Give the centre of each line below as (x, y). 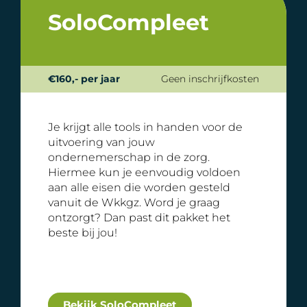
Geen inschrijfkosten (210, 79)
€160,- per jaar (84, 79)
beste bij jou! (83, 233)
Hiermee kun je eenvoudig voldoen (144, 173)
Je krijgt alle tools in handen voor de (145, 127)
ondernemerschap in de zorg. (129, 158)
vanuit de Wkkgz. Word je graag (134, 203)
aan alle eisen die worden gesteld (139, 188)
